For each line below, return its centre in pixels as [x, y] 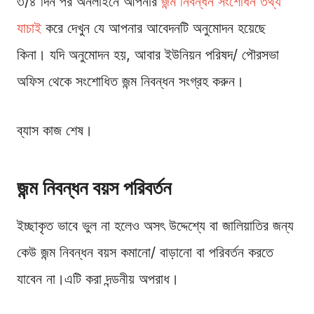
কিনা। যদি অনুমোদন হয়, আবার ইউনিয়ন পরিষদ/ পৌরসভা [148, 54]
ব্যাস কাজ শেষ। [55, 130]
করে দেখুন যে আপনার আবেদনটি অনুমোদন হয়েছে [153, 28]
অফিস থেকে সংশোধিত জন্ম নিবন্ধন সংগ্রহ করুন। [130, 81]
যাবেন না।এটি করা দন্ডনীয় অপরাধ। [98, 279]
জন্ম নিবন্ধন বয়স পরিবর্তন [94, 187]
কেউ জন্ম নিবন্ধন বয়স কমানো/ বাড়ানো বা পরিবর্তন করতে [145, 252]
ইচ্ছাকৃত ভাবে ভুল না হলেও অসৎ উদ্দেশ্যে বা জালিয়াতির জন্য [155, 225]
